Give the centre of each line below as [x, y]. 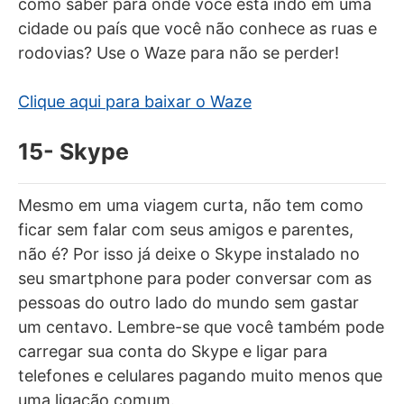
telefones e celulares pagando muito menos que [200, 375]
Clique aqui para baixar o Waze [135, 101]
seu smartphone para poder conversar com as [195, 278]
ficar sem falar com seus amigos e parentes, [186, 229]
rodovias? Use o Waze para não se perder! [179, 52]
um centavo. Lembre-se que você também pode [201, 326]
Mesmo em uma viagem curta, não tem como [191, 205]
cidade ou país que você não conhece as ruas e [197, 28]
